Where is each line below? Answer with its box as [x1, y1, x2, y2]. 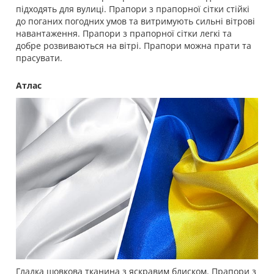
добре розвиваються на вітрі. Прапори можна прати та [16, 40, 251, 52]
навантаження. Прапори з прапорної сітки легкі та [16, 28, 232, 40]
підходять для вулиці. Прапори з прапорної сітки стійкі [16, 3, 250, 15]
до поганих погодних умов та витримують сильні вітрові [16, 15, 255, 28]
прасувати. [16, 52, 62, 64]
